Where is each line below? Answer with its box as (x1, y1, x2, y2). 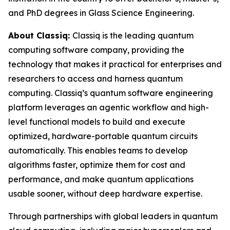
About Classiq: (8, 30, 72, 41)
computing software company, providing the (8, 45, 184, 55)
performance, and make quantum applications (8, 174, 194, 184)
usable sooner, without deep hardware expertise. (8, 188, 202, 199)
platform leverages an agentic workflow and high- (8, 102, 209, 112)
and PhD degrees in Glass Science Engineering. (8, 8, 194, 18)
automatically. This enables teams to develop (8, 145, 188, 156)
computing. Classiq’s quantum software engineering (8, 88, 213, 98)
